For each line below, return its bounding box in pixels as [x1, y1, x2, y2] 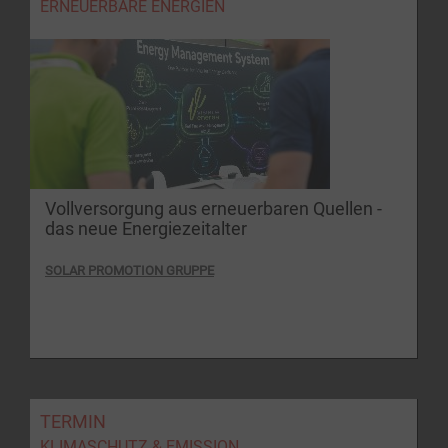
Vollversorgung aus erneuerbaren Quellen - [45, 198, 382, 219]
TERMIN [40, 411, 106, 432]
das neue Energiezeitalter [45, 218, 247, 239]
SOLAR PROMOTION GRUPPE [45, 262, 214, 278]
